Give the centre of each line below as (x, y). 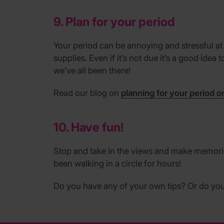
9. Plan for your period (114, 21)
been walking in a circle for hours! (117, 163)
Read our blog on (86, 93)
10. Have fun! (88, 127)
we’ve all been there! (92, 70)
